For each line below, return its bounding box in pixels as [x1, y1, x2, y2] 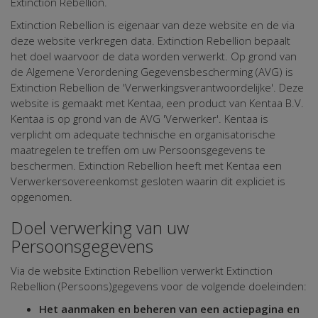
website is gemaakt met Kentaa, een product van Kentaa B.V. [11, 96, 304, 111]
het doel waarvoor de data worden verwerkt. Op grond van [11, 49, 297, 64]
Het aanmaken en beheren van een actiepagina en [39, 302, 300, 317]
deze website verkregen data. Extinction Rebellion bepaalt [11, 33, 290, 48]
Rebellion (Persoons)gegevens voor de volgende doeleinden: [11, 279, 307, 294]
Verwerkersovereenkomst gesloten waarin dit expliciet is [11, 174, 285, 189]
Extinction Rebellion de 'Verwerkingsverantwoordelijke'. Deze [11, 80, 304, 95]
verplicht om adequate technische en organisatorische [11, 127, 275, 142]
